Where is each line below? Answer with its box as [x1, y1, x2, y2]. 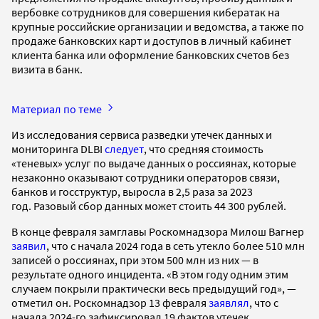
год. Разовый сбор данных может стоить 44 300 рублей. [11, 198, 288, 213]
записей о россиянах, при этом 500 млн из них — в [11, 252, 258, 267]
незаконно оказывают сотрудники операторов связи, [11, 169, 280, 184]
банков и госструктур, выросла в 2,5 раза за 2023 [11, 184, 253, 199]
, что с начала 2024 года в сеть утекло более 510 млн [46, 238, 305, 253]
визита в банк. [11, 61, 85, 76]
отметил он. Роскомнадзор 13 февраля [11, 295, 209, 310]
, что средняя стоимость [144, 141, 263, 156]
